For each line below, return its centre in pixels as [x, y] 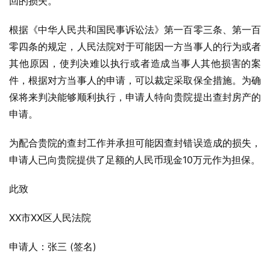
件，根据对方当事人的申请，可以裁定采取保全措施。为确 [135, 80]
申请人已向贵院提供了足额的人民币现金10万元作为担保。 [135, 160]
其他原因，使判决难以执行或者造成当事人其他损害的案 [135, 63]
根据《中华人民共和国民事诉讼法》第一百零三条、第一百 [135, 30]
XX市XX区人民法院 [50, 218]
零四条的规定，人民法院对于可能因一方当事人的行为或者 [135, 46]
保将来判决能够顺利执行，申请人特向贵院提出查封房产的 [135, 97]
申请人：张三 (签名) [53, 246]
